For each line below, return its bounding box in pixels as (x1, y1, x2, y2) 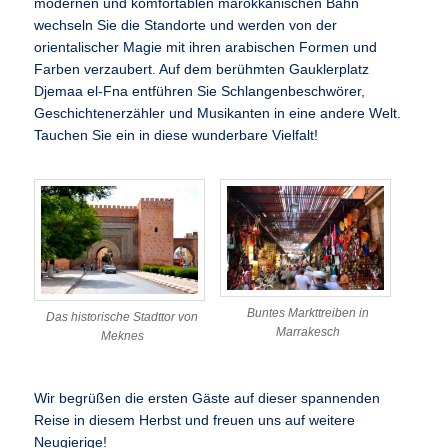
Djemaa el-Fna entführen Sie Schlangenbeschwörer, (34, 83, 366, 99)
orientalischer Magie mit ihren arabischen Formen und (34, 39, 378, 55)
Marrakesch (276, 324, 341, 339)
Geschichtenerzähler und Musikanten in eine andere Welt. (34, 105, 402, 121)
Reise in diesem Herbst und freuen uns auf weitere (34, 412, 356, 428)
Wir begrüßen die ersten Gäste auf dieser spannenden (34, 390, 381, 406)
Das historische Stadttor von (46, 310, 199, 325)
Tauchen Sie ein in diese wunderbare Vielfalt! (34, 127, 319, 143)
